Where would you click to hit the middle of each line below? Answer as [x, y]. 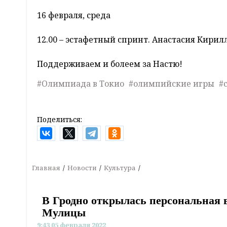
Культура [120, 168]
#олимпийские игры [172, 84]
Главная [46, 168]
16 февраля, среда [74, 15]
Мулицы [64, 213]
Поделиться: [60, 120]
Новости [82, 168]
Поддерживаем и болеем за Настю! [110, 64]
